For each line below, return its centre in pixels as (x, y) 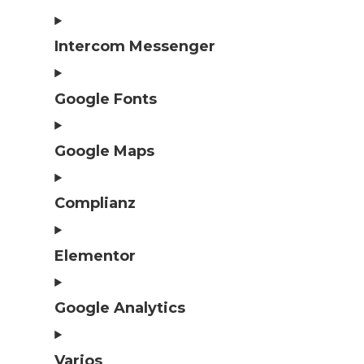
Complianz (95, 204)
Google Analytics (120, 308)
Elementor (95, 256)
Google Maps (105, 151)
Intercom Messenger (135, 47)
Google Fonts (106, 99)
